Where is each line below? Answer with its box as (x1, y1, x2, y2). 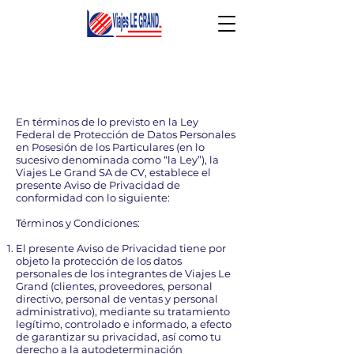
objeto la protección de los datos (16, 254, 182, 267)
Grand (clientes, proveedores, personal (16, 280, 213, 292)
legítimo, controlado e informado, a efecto (16, 318, 232, 330)
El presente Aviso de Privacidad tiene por (16, 242, 226, 254)
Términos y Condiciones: (16, 217, 140, 229)
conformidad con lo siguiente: (16, 191, 170, 204)
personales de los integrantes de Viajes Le (16, 267, 231, 280)
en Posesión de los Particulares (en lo (16, 141, 205, 153)
